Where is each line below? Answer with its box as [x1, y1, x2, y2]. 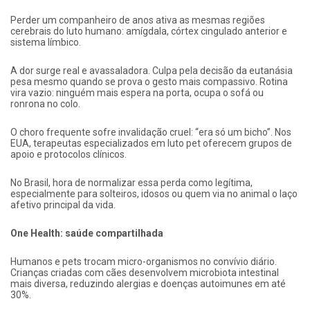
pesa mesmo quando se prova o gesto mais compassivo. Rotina [10, 75, 288, 87]
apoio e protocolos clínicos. [10, 148, 127, 160]
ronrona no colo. [10, 98, 80, 109]
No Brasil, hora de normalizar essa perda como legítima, [10, 176, 253, 188]
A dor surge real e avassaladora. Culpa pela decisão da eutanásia [10, 64, 293, 76]
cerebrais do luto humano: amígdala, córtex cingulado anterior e [10, 25, 287, 37]
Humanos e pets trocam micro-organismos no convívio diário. [10, 255, 277, 267]
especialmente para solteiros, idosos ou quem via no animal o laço [10, 188, 298, 199]
